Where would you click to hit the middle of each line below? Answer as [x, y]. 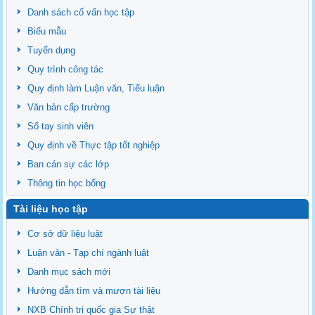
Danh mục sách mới [69, 271]
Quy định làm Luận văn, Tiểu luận [96, 88]
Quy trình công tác [66, 69]
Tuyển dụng [52, 50]
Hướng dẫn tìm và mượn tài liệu [94, 290]
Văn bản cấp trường [69, 107]
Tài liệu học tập [51, 208]
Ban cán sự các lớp [69, 164]
